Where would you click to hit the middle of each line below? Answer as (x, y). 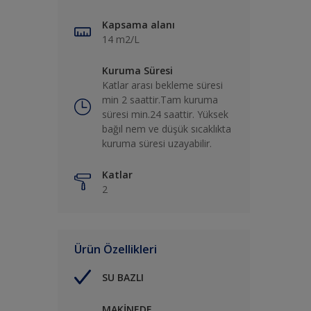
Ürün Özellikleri (116, 249)
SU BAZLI (123, 277)
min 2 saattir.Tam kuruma (160, 100)
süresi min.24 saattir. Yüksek (165, 114)
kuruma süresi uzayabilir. (157, 143)
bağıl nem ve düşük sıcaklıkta (167, 129)
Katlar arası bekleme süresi (162, 85)
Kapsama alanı (138, 25)
